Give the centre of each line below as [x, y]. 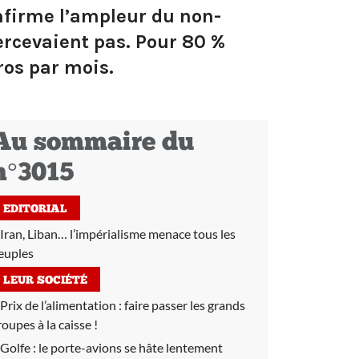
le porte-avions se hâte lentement [131, 347]
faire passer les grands [185, 305]
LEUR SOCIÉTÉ [45, 281]
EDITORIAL [35, 210]
